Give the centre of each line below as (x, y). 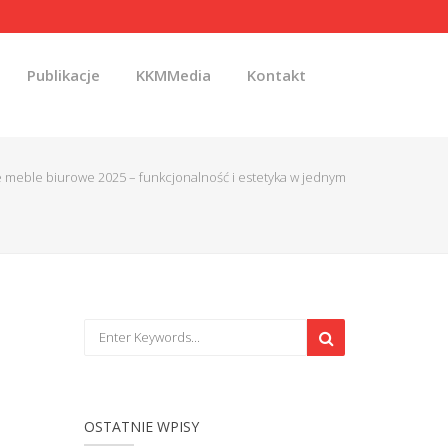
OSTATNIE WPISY (141, 426)
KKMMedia (173, 75)
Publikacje (63, 75)
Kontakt (276, 75)
